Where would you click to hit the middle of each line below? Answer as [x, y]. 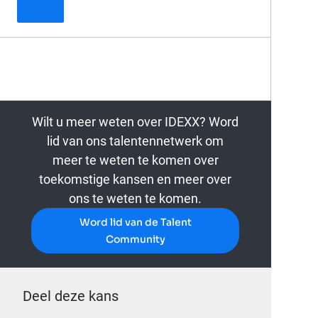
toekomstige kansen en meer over [136, 180]
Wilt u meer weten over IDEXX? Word [136, 122]
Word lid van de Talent [135, 223]
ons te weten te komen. [136, 199]
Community [135, 240]
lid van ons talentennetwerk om [136, 141]
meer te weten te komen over [135, 160]
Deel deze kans [71, 296]
